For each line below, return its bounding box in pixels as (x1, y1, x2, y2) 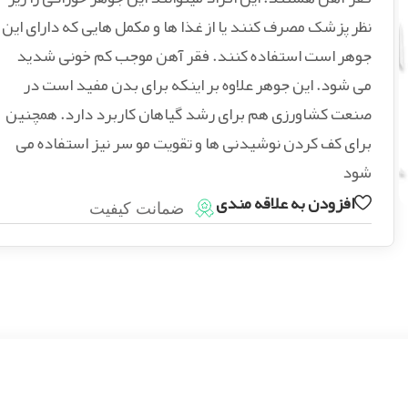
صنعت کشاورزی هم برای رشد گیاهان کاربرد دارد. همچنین (5, 97, 372, 130)
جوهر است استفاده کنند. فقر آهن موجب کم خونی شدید (15, 39, 372, 72)
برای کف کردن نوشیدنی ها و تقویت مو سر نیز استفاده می (15, 127, 372, 159)
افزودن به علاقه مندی (215, 186, 354, 219)
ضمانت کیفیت (88, 199, 184, 218)
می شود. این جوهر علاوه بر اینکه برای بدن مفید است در (23, 68, 372, 101)
